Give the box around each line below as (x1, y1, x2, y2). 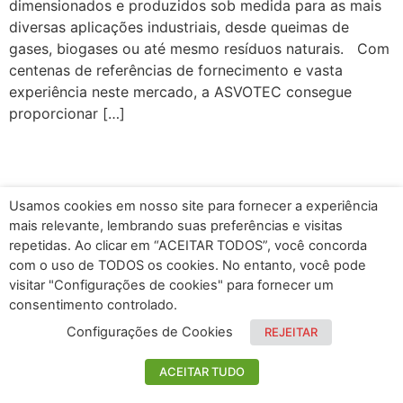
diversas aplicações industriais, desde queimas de (9, 18, 349, 36)
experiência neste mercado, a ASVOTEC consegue (9, 83, 352, 101)
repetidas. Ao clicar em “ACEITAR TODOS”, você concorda (9, 237, 367, 254)
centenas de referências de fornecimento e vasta (9, 61, 343, 79)
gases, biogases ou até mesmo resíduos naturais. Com (9, 40, 390, 58)
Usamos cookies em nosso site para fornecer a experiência (9, 198, 378, 214)
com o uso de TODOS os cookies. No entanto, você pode (9, 257, 366, 273)
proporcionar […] (9, 104, 125, 122)
